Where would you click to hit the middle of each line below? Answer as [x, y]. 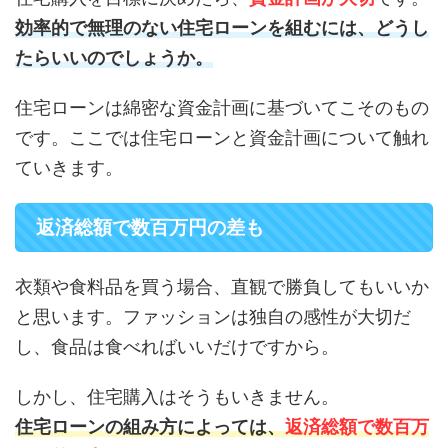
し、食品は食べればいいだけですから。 [177, 346]
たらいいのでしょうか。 [114, 57]
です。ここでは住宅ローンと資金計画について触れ [222, 137]
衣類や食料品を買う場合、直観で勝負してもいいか [222, 286]
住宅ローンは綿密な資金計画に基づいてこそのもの [222, 107]
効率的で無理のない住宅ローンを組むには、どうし [222, 27]
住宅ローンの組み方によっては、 [150, 426]
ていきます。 [69, 167]
